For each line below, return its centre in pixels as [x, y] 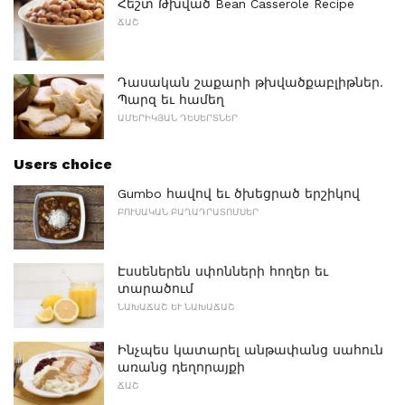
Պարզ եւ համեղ [171, 100]
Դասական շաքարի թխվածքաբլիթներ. [250, 83]
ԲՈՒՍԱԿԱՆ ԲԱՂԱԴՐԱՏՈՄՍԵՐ [188, 212]
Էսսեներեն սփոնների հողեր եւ [223, 272]
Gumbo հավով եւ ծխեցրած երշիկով [239, 193]
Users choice [63, 164]
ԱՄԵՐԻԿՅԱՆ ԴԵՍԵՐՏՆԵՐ [178, 118]
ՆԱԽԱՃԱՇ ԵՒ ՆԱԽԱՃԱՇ [176, 307]
